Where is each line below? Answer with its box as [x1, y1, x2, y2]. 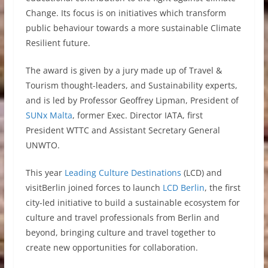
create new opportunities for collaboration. [25, 242, 198, 253]
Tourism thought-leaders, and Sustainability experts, [25, 80, 237, 91]
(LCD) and [181, 167, 222, 178]
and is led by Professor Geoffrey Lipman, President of [25, 95, 239, 106]
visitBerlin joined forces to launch [25, 182, 163, 193]
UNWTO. [25, 139, 60, 151]
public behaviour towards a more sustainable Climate [25, 22, 241, 33]
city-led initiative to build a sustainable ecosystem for [25, 197, 240, 208]
